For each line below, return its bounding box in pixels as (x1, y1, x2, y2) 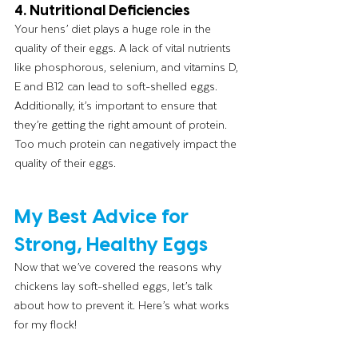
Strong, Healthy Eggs (14, 232, 208, 256)
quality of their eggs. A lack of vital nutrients (14, 38, 234, 58)
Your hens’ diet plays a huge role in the (14, 19, 214, 38)
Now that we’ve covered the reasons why (14, 257, 225, 276)
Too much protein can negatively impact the (14, 134, 240, 153)
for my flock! (14, 315, 77, 334)
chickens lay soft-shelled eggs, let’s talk (14, 276, 216, 296)
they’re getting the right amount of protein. (14, 115, 230, 134)
